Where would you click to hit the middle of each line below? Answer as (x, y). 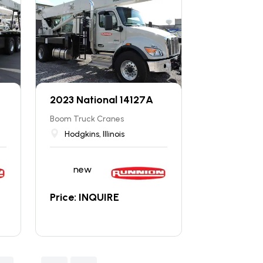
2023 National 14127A (102, 100)
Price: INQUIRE (85, 197)
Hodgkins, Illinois (95, 134)
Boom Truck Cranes (87, 119)
